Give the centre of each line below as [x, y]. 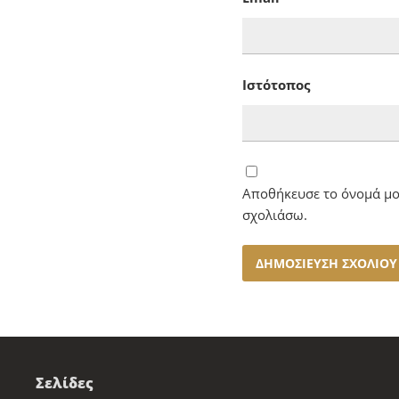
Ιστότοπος [276, 84]
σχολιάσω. [275, 214]
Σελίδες [65, 383]
